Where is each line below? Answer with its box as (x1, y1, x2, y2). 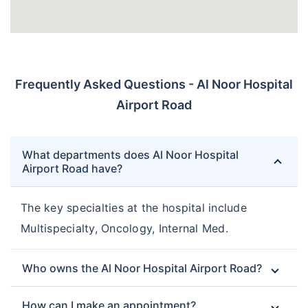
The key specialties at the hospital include (21, 201, 247, 215)
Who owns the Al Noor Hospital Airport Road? (22, 261, 262, 276)
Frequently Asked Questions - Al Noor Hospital (15, 77, 293, 92)
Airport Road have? (22, 162, 122, 176)
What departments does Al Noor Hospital (22, 148, 239, 162)
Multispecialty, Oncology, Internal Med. (21, 221, 228, 236)
